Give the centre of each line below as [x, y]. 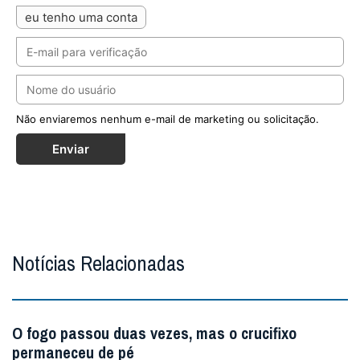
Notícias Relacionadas [98, 264]
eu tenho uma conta [81, 17]
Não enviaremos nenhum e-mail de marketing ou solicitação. [168, 119]
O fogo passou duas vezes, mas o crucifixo [154, 333]
